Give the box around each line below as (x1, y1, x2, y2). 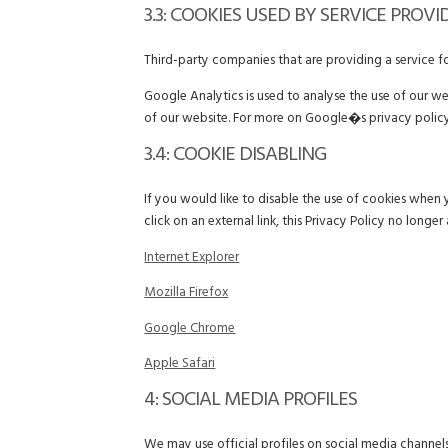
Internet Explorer (144, 245, 240, 271)
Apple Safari (144, 351, 216, 377)
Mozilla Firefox (144, 281, 229, 307)
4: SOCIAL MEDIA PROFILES (144, 383, 358, 422)
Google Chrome (144, 316, 236, 342)
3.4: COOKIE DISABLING (144, 138, 327, 177)
